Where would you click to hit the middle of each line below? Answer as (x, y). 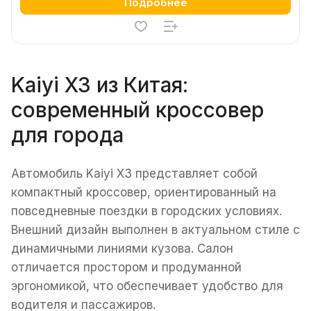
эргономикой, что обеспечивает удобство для (147, 286)
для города (67, 135)
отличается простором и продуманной (126, 267)
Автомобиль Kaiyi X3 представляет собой (134, 173)
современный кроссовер (137, 110)
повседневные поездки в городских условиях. (146, 211)
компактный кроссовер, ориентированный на (144, 192)
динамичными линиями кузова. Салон (122, 248)
